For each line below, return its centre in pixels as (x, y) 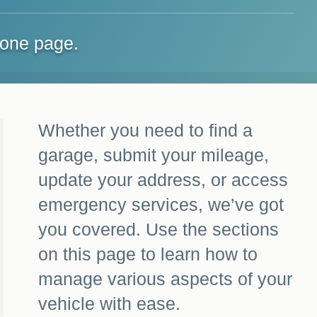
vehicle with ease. (110, 303)
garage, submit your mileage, (154, 155)
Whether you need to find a (146, 130)
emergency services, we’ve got (161, 204)
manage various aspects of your (166, 278)
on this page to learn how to (148, 254)
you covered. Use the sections (159, 229)
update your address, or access (163, 179)
